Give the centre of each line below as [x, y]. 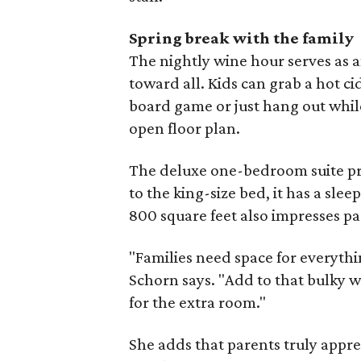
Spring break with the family [242, 38]
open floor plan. [185, 128]
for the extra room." [198, 302]
